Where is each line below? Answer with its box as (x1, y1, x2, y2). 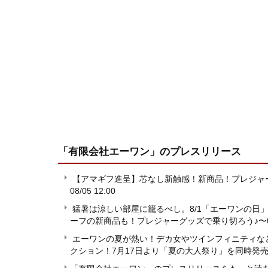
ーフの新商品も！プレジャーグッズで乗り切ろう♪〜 (70, 216, 267, 226)
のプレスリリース (160, 145, 241, 158)
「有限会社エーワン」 (58, 145, 160, 158)
